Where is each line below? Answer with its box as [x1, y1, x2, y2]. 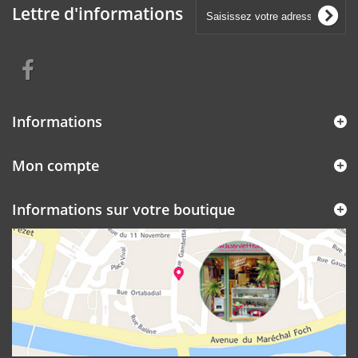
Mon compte [12, 156, 99, 176]
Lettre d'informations [12, 2, 183, 26]
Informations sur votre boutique [12, 200, 235, 220]
